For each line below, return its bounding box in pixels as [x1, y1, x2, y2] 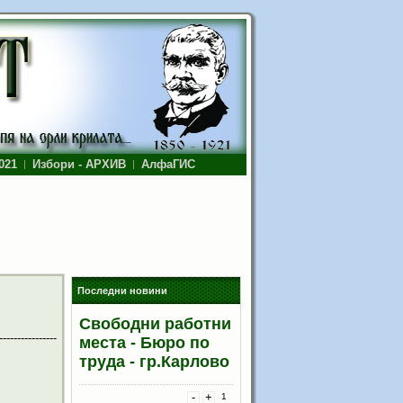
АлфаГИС [141, 157, 195, 171]
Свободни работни [79, 315, 231, 333]
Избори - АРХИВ [32, 157, 126, 171]
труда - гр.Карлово [79, 353, 229, 371]
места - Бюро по [79, 334, 210, 352]
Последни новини [77, 285, 167, 296]
